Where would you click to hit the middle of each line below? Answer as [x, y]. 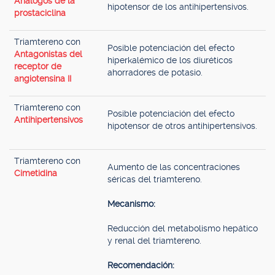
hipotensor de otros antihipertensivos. [182, 126]
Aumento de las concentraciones [174, 167]
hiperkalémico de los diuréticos [170, 60]
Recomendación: [141, 265]
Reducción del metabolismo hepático [183, 228]
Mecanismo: [131, 204]
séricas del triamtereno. [155, 179]
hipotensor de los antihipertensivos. [178, 7]
